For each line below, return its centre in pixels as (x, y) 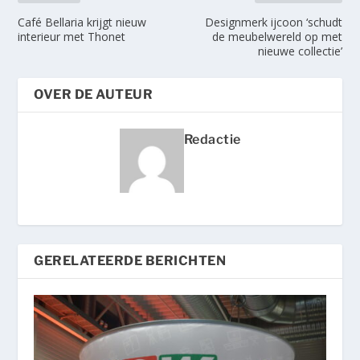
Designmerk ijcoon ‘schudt (273, 22)
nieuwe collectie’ (300, 51)
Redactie (212, 140)
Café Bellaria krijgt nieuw (82, 22)
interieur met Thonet (72, 37)
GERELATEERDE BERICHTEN (130, 261)
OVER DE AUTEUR (94, 95)
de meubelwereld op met (277, 37)
